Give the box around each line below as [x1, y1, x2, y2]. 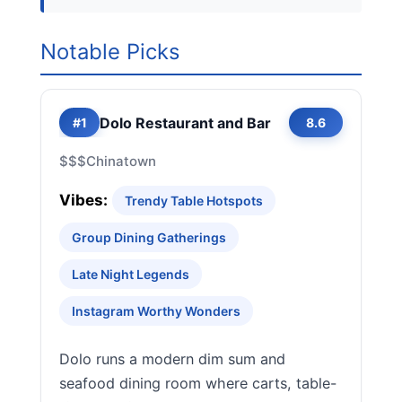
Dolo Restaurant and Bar [100, 113, 271, 132]
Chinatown [86, 153, 156, 170]
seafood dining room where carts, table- [59, 374, 336, 392]
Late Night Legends [72, 267, 189, 282]
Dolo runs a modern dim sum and [59, 350, 285, 368]
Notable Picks [40, 39, 179, 65]
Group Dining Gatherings [72, 230, 226, 245]
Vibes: [59, 191, 108, 209]
